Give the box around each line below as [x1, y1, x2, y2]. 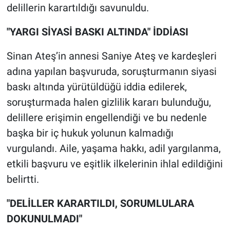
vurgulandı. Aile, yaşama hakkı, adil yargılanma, [6, 142, 221, 155]
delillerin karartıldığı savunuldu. [6, 2, 149, 14]
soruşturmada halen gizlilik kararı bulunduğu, [6, 96, 211, 109]
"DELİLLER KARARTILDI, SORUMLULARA [6, 197, 194, 210]
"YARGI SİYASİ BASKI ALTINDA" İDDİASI [6, 26, 188, 39]
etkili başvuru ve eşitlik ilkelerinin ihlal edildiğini [6, 158, 223, 170]
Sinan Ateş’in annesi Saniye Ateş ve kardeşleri [6, 50, 217, 63]
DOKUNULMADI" [6, 213, 82, 225]
